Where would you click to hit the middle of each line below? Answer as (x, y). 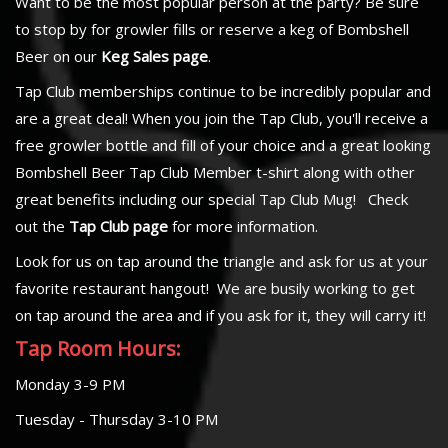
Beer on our (58, 55)
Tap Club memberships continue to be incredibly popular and (223, 90)
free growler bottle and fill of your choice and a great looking (223, 144)
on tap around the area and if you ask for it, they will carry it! (222, 314)
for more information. (243, 225)
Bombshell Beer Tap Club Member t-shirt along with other (215, 171)
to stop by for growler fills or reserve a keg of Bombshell (212, 28)
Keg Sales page (154, 55)
